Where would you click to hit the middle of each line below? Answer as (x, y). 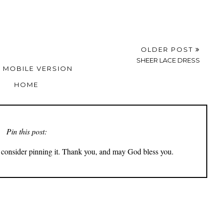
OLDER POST (168, 109)
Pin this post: (26, 191)
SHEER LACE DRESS (168, 120)
